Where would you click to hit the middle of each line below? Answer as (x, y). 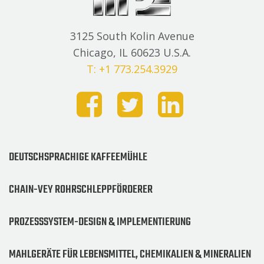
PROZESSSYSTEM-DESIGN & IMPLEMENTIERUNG (100, 222)
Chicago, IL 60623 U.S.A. (132, 52)
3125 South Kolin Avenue (132, 36)
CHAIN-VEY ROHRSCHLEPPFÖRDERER (81, 189)
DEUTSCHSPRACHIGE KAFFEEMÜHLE (78, 157)
